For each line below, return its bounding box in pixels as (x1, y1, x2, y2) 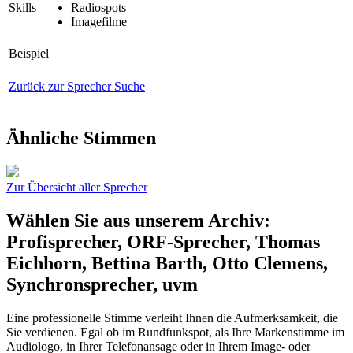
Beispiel (9, 46, 49, 61)
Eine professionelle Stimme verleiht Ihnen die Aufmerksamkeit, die (6, 310, 338, 325)
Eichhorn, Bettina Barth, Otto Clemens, (6, 252, 328, 273)
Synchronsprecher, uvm (6, 273, 198, 295)
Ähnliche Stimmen (6, 128, 156, 149)
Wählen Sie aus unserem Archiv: (6, 210, 270, 231)
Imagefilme (71, 15, 127, 29)
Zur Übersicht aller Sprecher (6, 180, 147, 195)
